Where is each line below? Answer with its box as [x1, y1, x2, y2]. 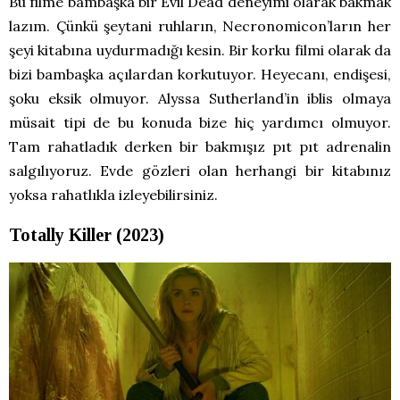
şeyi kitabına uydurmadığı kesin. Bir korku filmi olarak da [9, 40, 391, 59]
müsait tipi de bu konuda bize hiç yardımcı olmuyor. [9, 112, 391, 131]
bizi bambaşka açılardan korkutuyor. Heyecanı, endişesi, [9, 64, 391, 83]
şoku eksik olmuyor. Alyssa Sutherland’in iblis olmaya [9, 88, 391, 107]
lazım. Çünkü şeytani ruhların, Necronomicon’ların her [9, 16, 391, 35]
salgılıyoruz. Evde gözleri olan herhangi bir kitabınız [9, 161, 391, 179]
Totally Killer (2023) [9, 224, 164, 245]
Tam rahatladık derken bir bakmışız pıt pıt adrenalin [9, 137, 391, 155]
